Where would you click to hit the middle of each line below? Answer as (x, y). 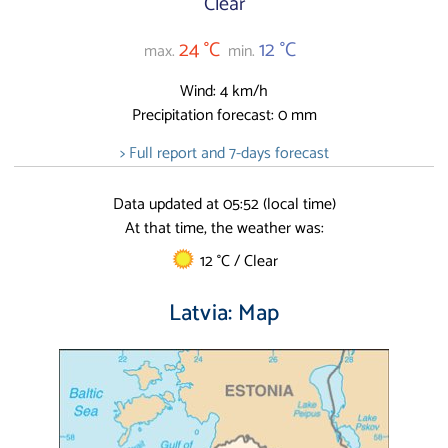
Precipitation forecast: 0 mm (224, 116)
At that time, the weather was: (224, 228)
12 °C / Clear (236, 261)
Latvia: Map (224, 313)
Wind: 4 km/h (224, 92)
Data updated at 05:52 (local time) (224, 204)
